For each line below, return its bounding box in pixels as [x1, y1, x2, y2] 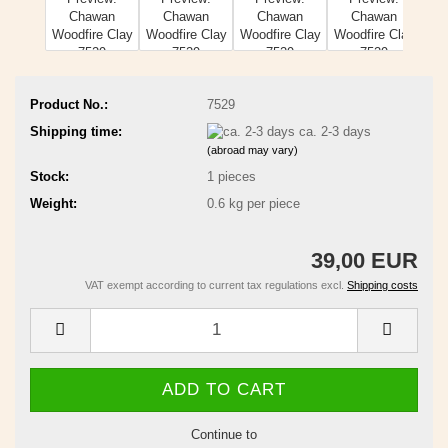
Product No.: [30, 96, 108, 112]
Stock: [30, 169, 69, 185]
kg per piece [224, 196, 300, 212]
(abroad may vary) [206, 144, 298, 157]
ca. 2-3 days [298, 123, 371, 139]
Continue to [191, 426, 257, 442]
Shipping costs [347, 278, 418, 291]
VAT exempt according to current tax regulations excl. [85, 278, 347, 291]
